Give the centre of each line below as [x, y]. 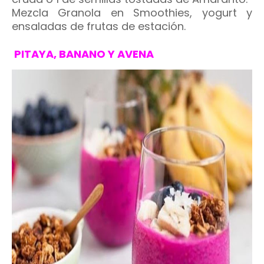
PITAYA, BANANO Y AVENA [83, 54]
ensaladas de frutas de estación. [99, 26]
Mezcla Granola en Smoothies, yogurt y [132, 13]
